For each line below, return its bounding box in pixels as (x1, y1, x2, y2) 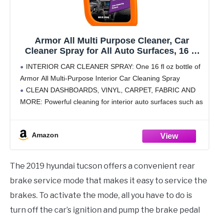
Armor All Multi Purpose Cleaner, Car (35, 35, 189, 45)
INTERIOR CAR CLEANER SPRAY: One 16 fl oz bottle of (26, 62, 200, 70)
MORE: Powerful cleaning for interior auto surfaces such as (20, 97, 203, 106)
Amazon (32, 131, 59, 139)
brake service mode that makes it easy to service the (10, 176, 207, 186)
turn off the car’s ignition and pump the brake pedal (10, 205, 200, 215)
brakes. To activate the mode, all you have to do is (10, 191, 192, 200)
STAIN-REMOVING (26, 121, 85, 129)
